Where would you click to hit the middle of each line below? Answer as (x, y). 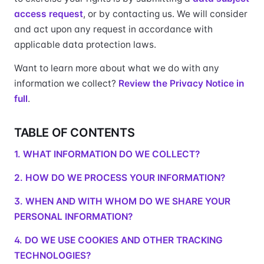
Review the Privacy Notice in (181, 83)
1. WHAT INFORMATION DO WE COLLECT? (107, 154)
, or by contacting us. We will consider (165, 14)
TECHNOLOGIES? (52, 255)
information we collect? (66, 83)
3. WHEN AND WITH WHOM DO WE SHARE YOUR (122, 201)
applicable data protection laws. (85, 44)
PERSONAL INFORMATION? (73, 217)
